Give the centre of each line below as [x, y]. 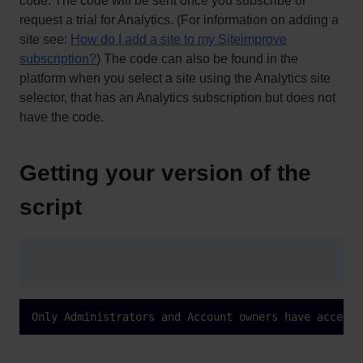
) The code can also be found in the [197, 59]
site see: [45, 39]
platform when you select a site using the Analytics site [175, 78]
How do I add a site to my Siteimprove [179, 39]
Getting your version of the [165, 173]
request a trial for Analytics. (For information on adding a [179, 20]
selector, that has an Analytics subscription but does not [177, 98]
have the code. [62, 117]
